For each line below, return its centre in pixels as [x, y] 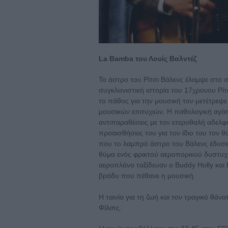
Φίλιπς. [110, 208]
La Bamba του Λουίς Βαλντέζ [148, 59]
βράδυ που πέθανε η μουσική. [147, 176]
